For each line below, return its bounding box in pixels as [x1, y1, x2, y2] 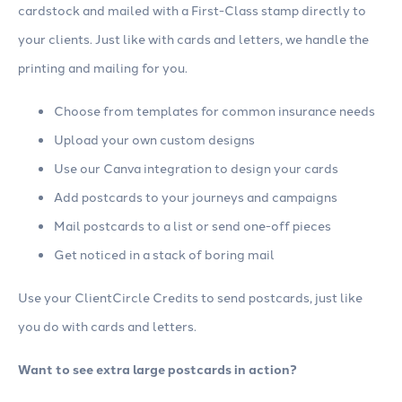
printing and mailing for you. [18, 58, 188, 77]
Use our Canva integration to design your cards [54, 159, 338, 178]
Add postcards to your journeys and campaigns [54, 188, 337, 206]
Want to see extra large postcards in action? [18, 360, 297, 379]
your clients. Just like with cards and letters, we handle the [18, 30, 369, 48]
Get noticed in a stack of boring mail [54, 245, 275, 264]
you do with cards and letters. [18, 317, 197, 336]
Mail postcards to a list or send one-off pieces [54, 216, 331, 235]
